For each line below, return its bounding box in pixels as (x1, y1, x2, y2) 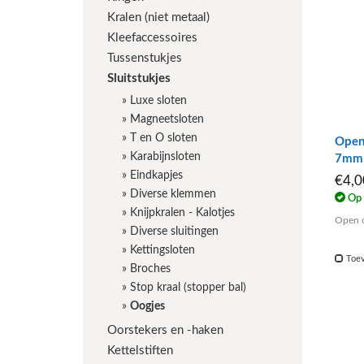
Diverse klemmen (130, 188, 216, 200)
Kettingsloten (130, 245, 195, 256)
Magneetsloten (130, 114, 204, 125)
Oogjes (130, 301, 165, 312)
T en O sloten (130, 132, 197, 144)
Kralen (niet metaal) (107, 11, 210, 24)
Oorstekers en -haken (107, 324, 223, 337)
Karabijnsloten (130, 151, 201, 162)
